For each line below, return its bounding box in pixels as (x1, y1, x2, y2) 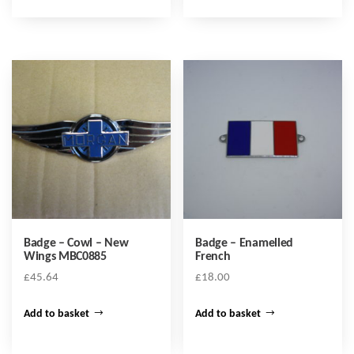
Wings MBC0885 (24, 250, 107, 263)
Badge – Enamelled (195, 236, 293, 250)
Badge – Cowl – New (24, 236, 129, 250)
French (195, 250, 231, 263)
